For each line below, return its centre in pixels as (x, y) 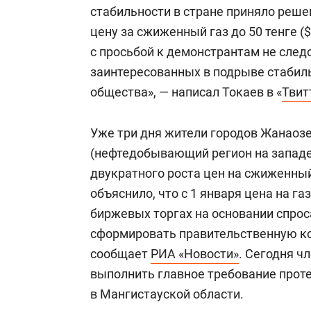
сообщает (120, 254)
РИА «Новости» (195, 254)
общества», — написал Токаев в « (186, 92)
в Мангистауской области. (167, 294)
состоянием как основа (104, 9)
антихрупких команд (97, 24)
